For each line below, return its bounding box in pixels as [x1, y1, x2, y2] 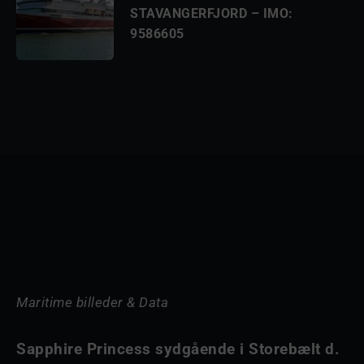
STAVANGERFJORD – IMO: [130, 5, 293, 21]
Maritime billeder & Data [16, 294, 168, 310]
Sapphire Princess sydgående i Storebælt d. [16, 340, 340, 358]
